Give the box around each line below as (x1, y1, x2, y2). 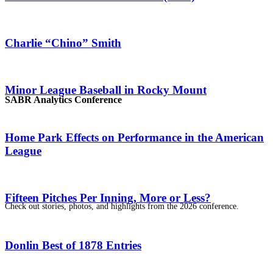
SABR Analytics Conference (5, 94, 122, 105)
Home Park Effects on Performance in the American (5, 130, 264, 144)
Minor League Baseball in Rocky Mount (5, 83, 207, 97)
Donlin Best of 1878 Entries (5, 238, 141, 252)
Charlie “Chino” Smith (5, 36, 121, 49)
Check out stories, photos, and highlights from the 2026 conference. (5, 201, 239, 211)
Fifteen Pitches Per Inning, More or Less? (5, 191, 211, 205)
